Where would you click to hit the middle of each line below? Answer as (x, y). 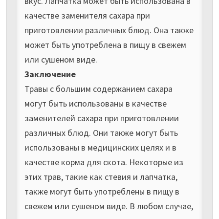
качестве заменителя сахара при (87, 15)
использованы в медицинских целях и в (100, 147)
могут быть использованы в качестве (95, 103)
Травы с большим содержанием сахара (98, 88)
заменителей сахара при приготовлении (101, 118)
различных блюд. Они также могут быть (101, 132)
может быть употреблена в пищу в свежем (105, 44)
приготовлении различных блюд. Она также (109, 30)
